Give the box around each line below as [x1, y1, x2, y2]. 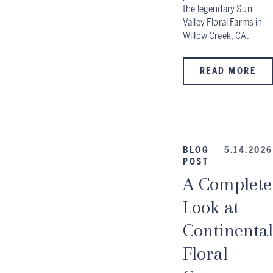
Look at [183, 196, 239, 218]
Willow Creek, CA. [183, 29, 249, 41]
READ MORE [199, 66, 257, 77]
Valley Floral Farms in [183, 16, 263, 28]
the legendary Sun [183, 2, 252, 15]
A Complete [183, 172, 272, 194]
